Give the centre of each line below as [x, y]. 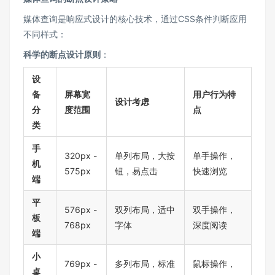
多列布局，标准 [145, 263]
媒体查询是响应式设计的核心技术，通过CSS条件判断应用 [135, 18]
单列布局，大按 [145, 155]
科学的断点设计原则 [62, 54]
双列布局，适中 [145, 209]
